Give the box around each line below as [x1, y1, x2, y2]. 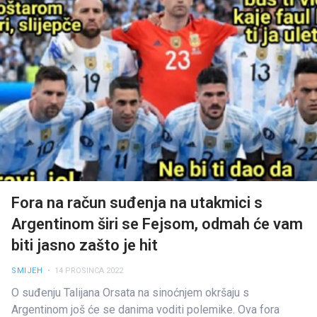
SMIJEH [11, 266, 42, 276]
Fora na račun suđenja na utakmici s [11, 193, 263, 212]
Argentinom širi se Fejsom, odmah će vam [11, 214, 303, 233]
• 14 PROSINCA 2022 [45, 266, 123, 276]
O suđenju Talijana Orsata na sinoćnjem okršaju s [11, 285, 249, 299]
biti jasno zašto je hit [11, 236, 158, 254]
